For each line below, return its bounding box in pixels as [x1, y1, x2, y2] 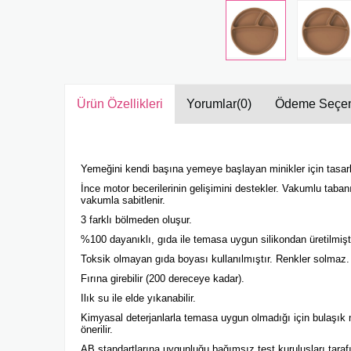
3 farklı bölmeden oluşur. [81, 214, 192, 226]
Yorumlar [186, 97, 237, 110]
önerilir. [81, 324, 113, 335]
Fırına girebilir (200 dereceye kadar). [81, 273, 244, 284]
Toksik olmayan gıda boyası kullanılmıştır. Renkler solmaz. [81, 253, 349, 265]
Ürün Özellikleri [77, 97, 163, 110]
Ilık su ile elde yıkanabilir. [81, 292, 196, 304]
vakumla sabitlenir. [81, 194, 165, 206]
